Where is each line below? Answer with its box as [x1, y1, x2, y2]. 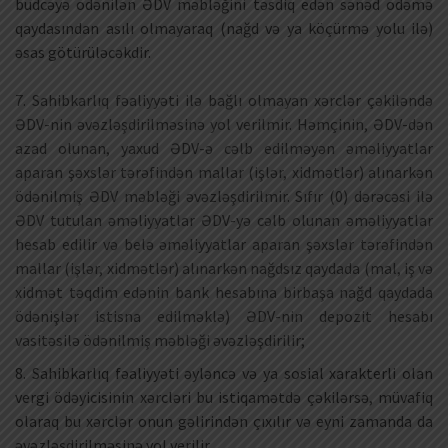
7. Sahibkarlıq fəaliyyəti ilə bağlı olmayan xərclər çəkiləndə [15, 90, 433, 111]
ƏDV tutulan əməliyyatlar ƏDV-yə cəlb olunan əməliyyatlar [15, 210, 433, 231]
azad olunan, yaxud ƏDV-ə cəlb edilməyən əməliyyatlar [15, 138, 433, 159]
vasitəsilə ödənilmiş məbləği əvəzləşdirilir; [15, 330, 305, 351]
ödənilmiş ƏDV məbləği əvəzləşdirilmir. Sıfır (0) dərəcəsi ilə [15, 186, 433, 207]
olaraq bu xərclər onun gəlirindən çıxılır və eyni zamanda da [15, 410, 433, 431]
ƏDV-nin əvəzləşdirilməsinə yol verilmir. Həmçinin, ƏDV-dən [15, 114, 433, 135]
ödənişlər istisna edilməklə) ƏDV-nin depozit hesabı [15, 306, 433, 327]
